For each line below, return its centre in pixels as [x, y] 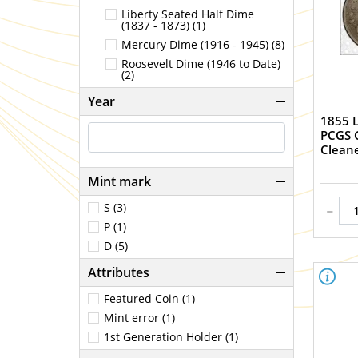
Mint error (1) [139, 318]
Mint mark [119, 182]
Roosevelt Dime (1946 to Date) [201, 64]
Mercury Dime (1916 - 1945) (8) [203, 45]
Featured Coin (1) [149, 299]
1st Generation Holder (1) [171, 337]
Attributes [119, 273]
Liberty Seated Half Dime [188, 14]
